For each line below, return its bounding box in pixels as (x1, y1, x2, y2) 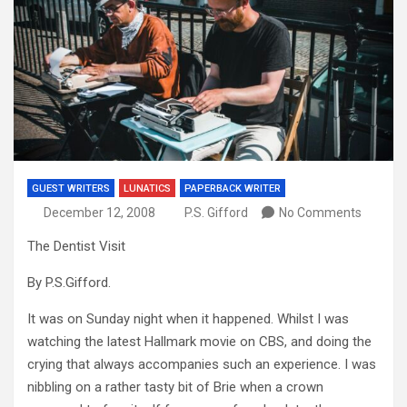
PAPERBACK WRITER (184, 182, 281, 194)
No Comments (279, 204, 362, 220)
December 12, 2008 (43, 204, 155, 220)
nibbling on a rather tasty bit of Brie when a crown (27, 378, 323, 395)
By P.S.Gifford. (27, 273, 111, 291)
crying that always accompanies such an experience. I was (27, 355, 376, 372)
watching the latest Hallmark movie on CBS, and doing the (27, 333, 372, 350)
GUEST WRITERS (32, 182, 110, 194)
